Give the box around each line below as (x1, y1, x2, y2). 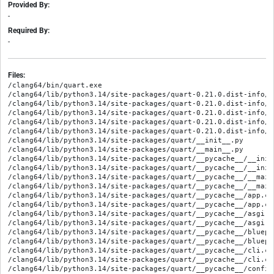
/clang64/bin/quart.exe (8, 81, 102, 89)
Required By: (8, 26, 50, 35)
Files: (8, 71, 25, 80)
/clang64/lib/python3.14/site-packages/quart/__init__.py (8, 136, 243, 144)
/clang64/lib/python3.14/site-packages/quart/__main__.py (8, 146, 243, 154)
